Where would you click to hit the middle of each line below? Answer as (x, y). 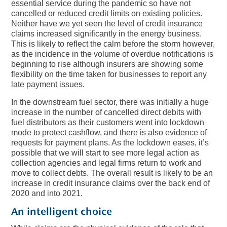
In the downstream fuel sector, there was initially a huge (110, 102)
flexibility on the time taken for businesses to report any (109, 74)
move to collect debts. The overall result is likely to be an (112, 173)
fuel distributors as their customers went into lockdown (108, 123)
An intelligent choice (62, 213)
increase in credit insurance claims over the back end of (111, 183)
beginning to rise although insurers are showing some (107, 64)
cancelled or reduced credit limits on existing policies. (107, 14)
